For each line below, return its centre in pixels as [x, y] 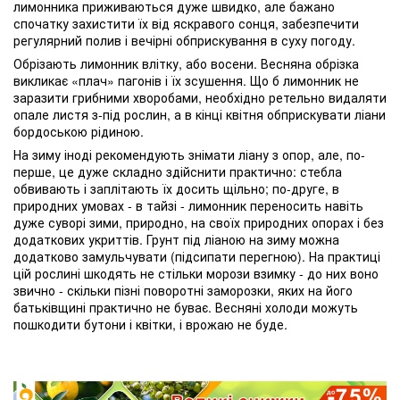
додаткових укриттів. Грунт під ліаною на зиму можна [176, 240]
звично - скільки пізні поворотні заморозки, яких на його [183, 291]
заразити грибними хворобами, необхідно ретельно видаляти [200, 98]
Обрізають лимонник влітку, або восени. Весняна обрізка [186, 64]
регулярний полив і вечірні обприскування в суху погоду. [184, 41]
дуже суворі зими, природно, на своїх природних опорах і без [199, 223]
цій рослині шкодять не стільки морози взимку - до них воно [196, 274]
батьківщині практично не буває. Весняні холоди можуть [186, 308]
